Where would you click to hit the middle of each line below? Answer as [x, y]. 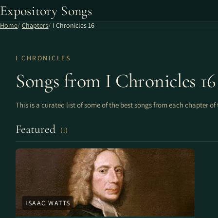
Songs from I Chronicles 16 [116, 81]
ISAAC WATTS [48, 203]
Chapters [35, 25]
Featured [37, 129]
